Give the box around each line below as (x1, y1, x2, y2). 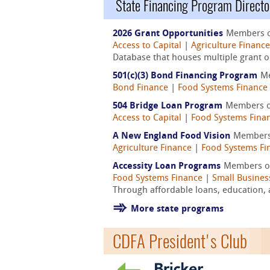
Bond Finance (113, 84, 168, 93)
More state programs (131, 205, 224, 214)
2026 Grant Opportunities (113, 30, 223, 39)
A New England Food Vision (113, 132, 230, 141)
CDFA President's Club (113, 229, 247, 253)
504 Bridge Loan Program (113, 102, 222, 111)
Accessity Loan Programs (113, 162, 221, 171)
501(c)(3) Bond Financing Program (113, 72, 257, 81)
